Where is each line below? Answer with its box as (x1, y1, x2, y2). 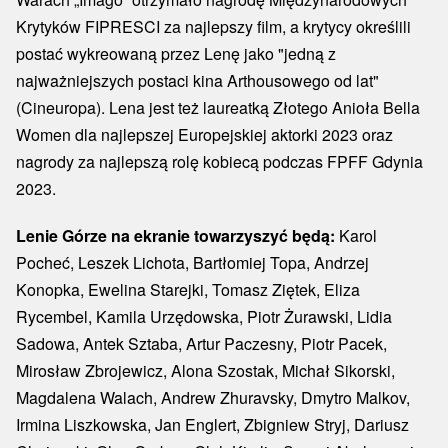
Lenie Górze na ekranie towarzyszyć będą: (16, 224, 339, 248)
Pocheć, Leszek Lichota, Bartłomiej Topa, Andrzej (16, 251, 369, 275)
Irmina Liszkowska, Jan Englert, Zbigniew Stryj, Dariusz (16, 413, 409, 437)
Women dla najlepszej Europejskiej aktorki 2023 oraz (16, 123, 393, 147)
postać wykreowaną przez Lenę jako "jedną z (16, 42, 336, 66)
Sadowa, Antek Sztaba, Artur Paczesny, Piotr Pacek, (16, 332, 387, 356)
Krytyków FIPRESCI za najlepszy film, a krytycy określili (16, 15, 411, 39)
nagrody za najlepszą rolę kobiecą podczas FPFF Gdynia (16, 150, 423, 174)
